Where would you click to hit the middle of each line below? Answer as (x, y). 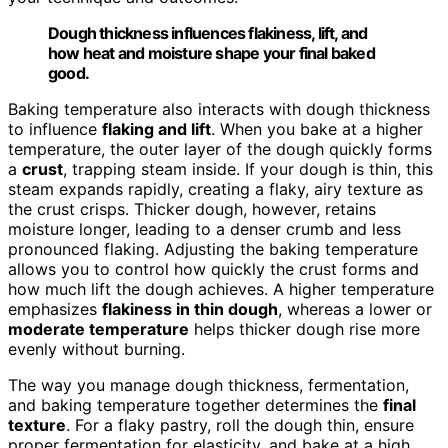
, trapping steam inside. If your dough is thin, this (248, 168)
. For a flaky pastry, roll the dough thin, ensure (240, 424)
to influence (55, 128)
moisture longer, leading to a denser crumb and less (204, 228)
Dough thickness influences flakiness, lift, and (208, 32)
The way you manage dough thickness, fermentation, (208, 384)
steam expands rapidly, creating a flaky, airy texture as (215, 188)
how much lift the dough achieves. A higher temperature (221, 288)
